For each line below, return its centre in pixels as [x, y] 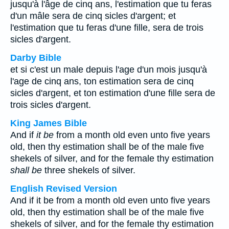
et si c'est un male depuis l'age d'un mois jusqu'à [109, 70]
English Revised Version [64, 189]
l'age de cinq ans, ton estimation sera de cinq [102, 81]
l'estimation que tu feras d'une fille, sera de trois [107, 28]
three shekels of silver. [89, 170]
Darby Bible [36, 58]
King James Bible [49, 123]
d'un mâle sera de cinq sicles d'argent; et [93, 16]
